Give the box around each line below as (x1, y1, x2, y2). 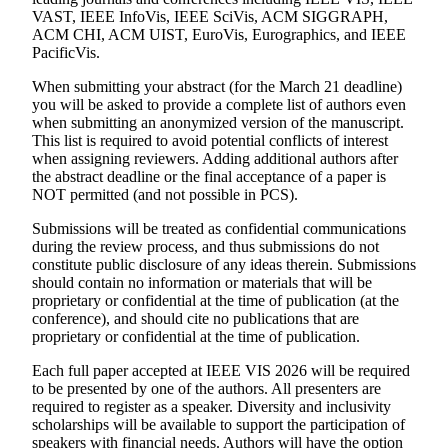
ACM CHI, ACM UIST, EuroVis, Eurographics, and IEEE (32, 26, 406, 43)
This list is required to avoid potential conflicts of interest (32, 132, 388, 149)
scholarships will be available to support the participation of (32, 416, 405, 433)
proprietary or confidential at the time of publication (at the (32, 292, 399, 309)
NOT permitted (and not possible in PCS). (32, 186, 298, 203)
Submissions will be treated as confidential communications (32, 220, 406, 237)
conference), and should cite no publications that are (32, 310, 359, 327)
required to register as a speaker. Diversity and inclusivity (32, 398, 391, 415)
